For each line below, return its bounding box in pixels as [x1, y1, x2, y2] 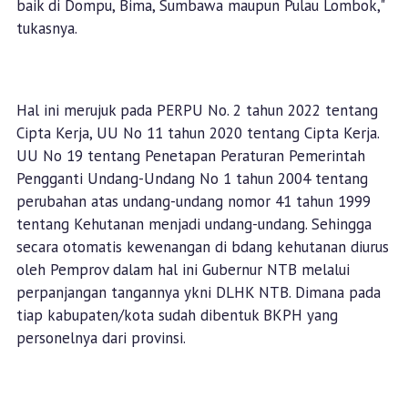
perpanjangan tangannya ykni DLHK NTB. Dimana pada [15, 282, 381, 303]
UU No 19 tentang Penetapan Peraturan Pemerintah [15, 146, 365, 167]
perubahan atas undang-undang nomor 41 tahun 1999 [15, 191, 371, 212]
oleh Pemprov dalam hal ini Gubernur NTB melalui [15, 260, 350, 280]
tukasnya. [15, 18, 81, 39]
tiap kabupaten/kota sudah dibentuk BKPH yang [15, 305, 338, 326]
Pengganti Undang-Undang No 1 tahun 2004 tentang [15, 168, 368, 189]
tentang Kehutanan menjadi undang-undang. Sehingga [15, 214, 372, 235]
